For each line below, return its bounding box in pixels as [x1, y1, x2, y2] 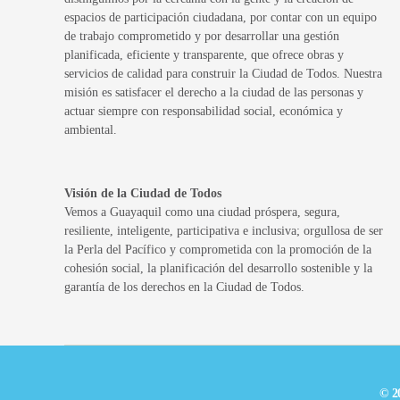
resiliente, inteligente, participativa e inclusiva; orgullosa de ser [64, 223, 383, 237]
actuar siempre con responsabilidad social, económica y [64, 104, 343, 118]
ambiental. [64, 122, 117, 137]
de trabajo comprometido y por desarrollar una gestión [64, 29, 339, 43]
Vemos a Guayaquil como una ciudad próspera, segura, [64, 204, 340, 219]
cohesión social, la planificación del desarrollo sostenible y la [64, 261, 372, 275]
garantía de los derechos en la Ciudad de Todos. [64, 279, 304, 294]
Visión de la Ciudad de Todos [64, 186, 221, 200]
